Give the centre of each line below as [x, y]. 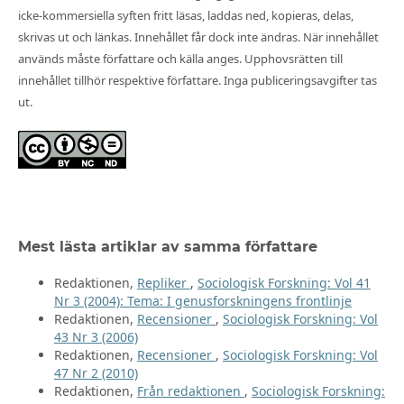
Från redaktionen [190, 391]
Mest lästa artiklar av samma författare [167, 247]
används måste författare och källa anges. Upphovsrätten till [180, 59]
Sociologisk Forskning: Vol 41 [284, 283]
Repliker [163, 283]
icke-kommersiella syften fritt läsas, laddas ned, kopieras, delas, [185, 16]
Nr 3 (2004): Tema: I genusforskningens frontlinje [202, 301]
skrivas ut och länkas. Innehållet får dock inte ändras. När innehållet [198, 37]
